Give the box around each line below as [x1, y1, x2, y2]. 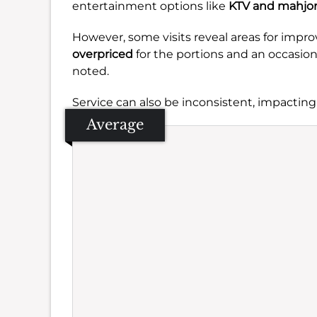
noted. [72, 64, 109, 78]
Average [86, 116, 144, 133]
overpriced [72, 47, 133, 61]
